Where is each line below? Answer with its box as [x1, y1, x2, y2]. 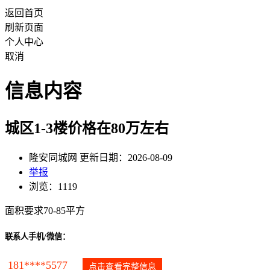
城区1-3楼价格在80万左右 [5, 120, 169, 136]
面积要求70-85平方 [5, 205, 85, 216]
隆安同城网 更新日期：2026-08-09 [29, 152, 172, 163]
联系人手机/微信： [5, 231, 70, 241]
